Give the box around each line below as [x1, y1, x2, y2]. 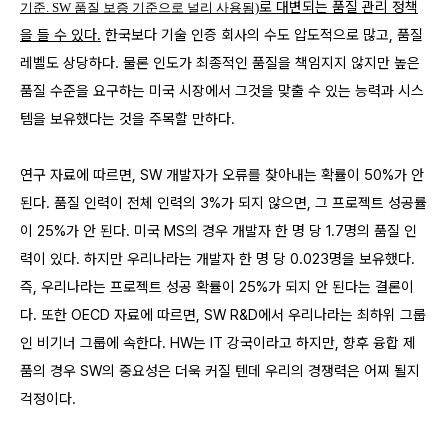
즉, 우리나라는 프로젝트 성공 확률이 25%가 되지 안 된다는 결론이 [20, 277, 414, 296]
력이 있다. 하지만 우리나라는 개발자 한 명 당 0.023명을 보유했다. [20, 249, 415, 268]
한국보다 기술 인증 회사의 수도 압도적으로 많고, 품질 [101, 25, 423, 44]
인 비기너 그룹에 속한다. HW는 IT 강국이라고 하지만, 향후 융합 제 [20, 333, 416, 352]
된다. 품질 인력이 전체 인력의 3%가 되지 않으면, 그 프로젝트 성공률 [20, 193, 427, 212]
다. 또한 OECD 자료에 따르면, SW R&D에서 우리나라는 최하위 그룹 [20, 305, 426, 324]
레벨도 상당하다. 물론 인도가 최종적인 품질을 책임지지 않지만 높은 [20, 53, 420, 72]
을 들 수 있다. [20, 25, 101, 44]
